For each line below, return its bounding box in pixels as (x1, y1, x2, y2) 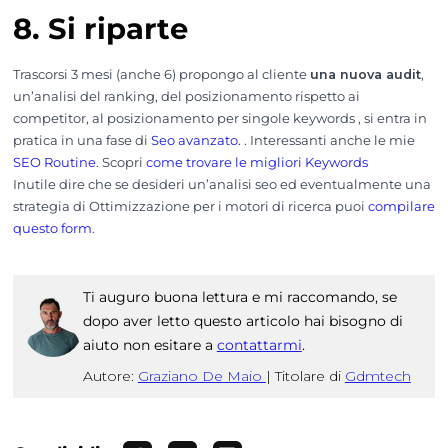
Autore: (82, 367, 138, 386)
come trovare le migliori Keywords (145, 155, 368, 171)
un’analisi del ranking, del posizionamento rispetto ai (12, 89, 360, 105)
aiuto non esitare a (82, 336, 217, 355)
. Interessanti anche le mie (240, 133, 415, 149)
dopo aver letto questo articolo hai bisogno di (82, 312, 403, 331)
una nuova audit (309, 67, 421, 83)
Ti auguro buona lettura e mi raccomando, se (82, 288, 397, 307)
